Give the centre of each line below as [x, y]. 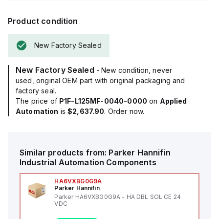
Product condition [43, 21]
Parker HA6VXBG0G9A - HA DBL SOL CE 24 [118, 197]
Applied [173, 101]
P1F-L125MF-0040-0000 [103, 101]
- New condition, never [134, 70]
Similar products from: [64, 153]
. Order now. [124, 111]
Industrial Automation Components [88, 162]
